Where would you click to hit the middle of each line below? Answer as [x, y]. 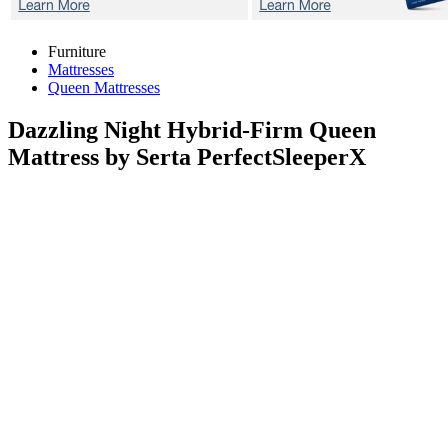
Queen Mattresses [104, 87]
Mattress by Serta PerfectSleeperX [187, 156]
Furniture [77, 51]
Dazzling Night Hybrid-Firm [158, 129]
